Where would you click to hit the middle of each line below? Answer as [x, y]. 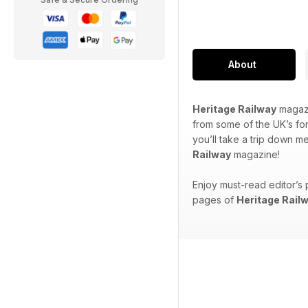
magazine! [255, 155]
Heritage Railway [234, 109]
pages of [214, 200]
